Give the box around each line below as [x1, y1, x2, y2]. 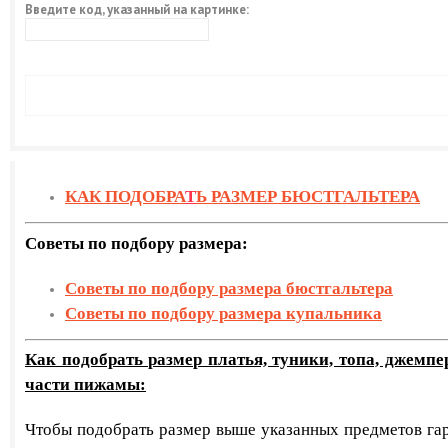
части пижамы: [25, 375, 146, 394]
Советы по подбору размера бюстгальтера [65, 278, 393, 298]
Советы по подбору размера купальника [65, 303, 382, 323]
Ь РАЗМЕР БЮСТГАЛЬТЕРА [196, 187, 420, 206]
